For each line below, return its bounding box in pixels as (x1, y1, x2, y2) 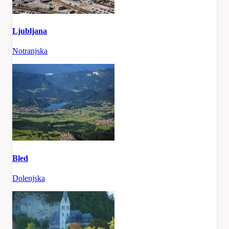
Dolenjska (12, 173, 45, 182)
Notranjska (12, 47, 48, 56)
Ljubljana (12, 27, 47, 36)
